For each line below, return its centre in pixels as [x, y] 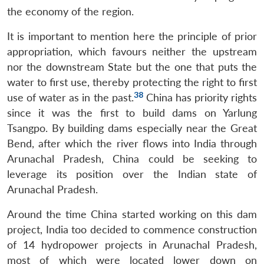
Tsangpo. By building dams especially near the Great [132, 128]
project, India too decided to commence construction [132, 229]
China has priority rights [200, 97]
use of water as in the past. [70, 97]
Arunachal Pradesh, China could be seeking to [132, 159]
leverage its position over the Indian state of [132, 174]
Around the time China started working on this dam [132, 214]
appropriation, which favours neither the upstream [132, 51]
